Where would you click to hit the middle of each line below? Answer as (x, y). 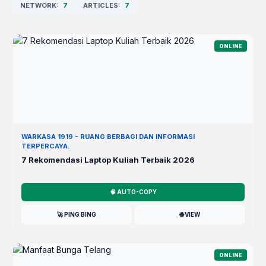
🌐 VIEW (190, 215)
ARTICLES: (103, 6)
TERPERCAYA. (46, 146)
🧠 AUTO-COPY (133, 192)
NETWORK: (40, 6)
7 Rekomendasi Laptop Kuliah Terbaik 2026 (108, 160)
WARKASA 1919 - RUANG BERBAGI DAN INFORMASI (108, 137)
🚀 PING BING (76, 215)
